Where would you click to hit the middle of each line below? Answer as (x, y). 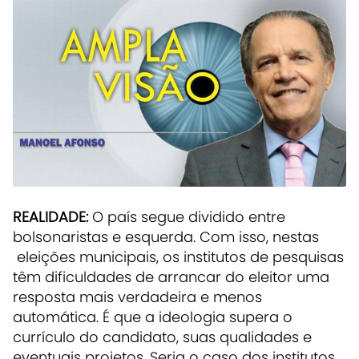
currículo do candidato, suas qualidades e (162, 337)
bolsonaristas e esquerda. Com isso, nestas (166, 236)
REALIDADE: (52, 216)
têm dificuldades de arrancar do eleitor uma (171, 276)
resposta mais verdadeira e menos (137, 296)
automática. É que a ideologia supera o (153, 317)
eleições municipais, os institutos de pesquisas (178, 256)
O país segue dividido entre (189, 216)
